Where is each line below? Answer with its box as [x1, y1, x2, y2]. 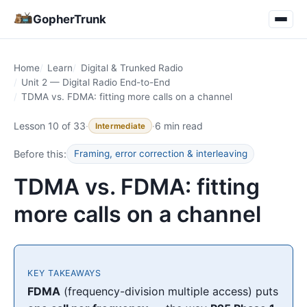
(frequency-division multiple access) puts [60, 284, 279, 299]
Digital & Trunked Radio [80, 62, 183, 73]
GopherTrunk [33, 12, 106, 26]
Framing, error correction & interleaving [73, 147, 247, 159]
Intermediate [95, 121, 146, 131]
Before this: [14, 147, 66, 160]
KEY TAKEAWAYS [27, 267, 101, 278]
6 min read [155, 119, 204, 132]
